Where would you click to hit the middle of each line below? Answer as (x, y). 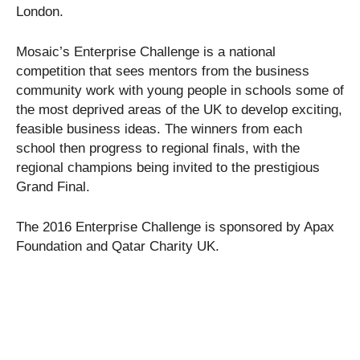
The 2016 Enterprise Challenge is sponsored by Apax (175, 227)
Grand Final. (53, 186)
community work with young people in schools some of (180, 90)
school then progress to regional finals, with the (158, 148)
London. (40, 11)
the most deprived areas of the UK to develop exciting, (179, 109)
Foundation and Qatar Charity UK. (118, 246)
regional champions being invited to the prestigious (168, 167)
